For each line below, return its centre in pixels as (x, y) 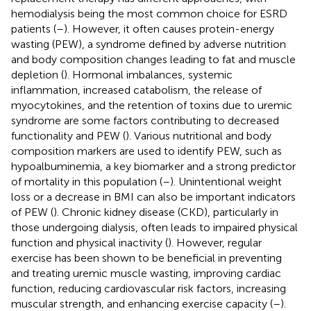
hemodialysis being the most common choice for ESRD (149, 13)
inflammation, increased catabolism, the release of (136, 90)
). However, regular (215, 242)
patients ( (34, 28)
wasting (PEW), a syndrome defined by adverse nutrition (149, 44)
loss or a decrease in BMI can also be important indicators (153, 196)
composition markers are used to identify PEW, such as (146, 151)
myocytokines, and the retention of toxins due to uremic (152, 105)
